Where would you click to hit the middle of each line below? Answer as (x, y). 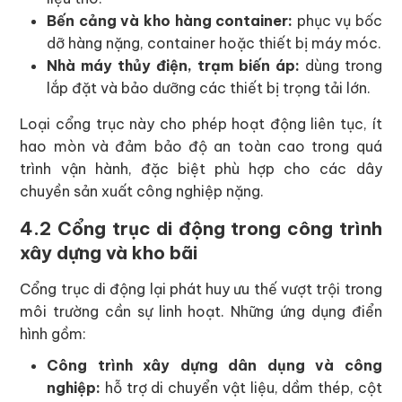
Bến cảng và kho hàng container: (170, 21)
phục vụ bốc (337, 21)
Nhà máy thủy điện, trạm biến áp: (173, 66)
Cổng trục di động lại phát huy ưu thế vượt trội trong (201, 289)
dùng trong (341, 66)
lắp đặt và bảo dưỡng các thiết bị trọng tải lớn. (209, 88)
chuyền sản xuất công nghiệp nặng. (142, 192)
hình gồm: (53, 334)
